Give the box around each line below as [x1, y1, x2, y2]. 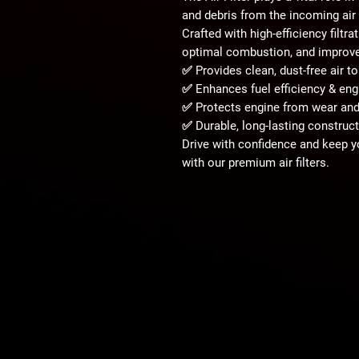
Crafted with [182, 26, 250, 41]
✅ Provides [182, 63, 245, 78]
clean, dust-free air [245, 63, 344, 78]
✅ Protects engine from [182, 99, 312, 115]
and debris [182, 7, 237, 22]
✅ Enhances [182, 81, 251, 96]
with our [182, 155, 228, 170]
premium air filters [228, 155, 326, 170]
